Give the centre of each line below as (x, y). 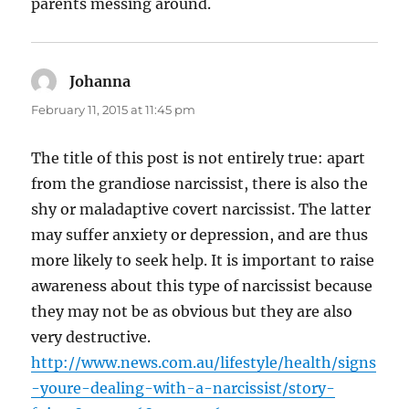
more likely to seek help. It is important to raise (203, 260)
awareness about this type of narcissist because (202, 285)
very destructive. (91, 336)
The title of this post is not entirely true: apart (199, 157)
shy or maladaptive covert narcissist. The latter (201, 209)
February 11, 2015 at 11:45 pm (114, 109)
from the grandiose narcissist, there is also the (200, 183)
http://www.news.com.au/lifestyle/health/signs (204, 362)
